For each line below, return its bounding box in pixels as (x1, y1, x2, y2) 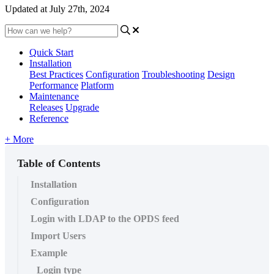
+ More (5, 133, 34, 144)
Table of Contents (17, 157, 100, 169)
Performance (29, 80, 78, 91)
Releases (29, 102, 63, 113)
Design (207, 68, 235, 80)
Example (31, 247, 67, 258)
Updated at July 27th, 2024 (5, 3, 109, 14)
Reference (29, 113, 68, 124)
